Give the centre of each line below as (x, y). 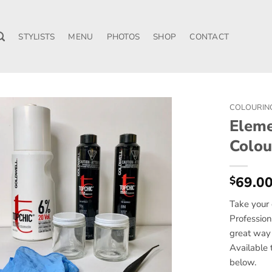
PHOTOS (123, 36)
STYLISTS (37, 36)
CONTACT (209, 36)
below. (243, 262)
